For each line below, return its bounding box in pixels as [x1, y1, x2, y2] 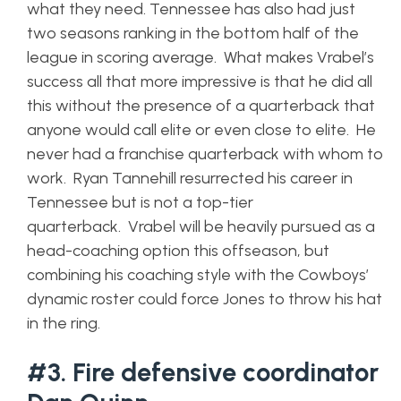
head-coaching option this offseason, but [27, 241, 329, 260]
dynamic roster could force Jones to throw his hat [27, 289, 382, 309]
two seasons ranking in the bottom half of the [27, 23, 359, 43]
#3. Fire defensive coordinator [27, 357, 379, 388]
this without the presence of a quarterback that [27, 96, 375, 115]
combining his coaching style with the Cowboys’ [27, 265, 369, 285]
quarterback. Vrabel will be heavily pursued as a [27, 217, 375, 236]
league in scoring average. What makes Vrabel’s [27, 47, 374, 67]
